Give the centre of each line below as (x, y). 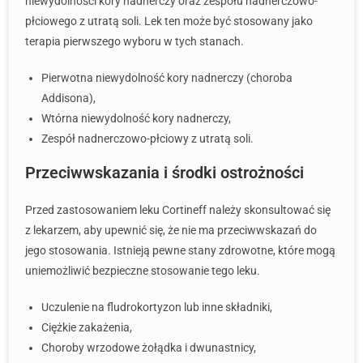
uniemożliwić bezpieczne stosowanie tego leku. (143, 271)
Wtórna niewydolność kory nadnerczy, (136, 118)
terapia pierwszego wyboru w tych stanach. (135, 41)
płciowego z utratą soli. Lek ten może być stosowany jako (169, 21)
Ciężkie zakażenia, (87, 327)
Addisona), (68, 98)
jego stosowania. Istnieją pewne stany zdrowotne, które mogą (180, 250)
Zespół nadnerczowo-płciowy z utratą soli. (147, 139)
